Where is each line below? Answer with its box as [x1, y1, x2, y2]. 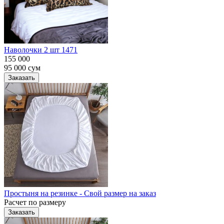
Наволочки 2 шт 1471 [4, 45, 77, 54]
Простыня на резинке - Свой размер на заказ [4, 188, 156, 197]
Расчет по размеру [4, 197, 66, 206]
